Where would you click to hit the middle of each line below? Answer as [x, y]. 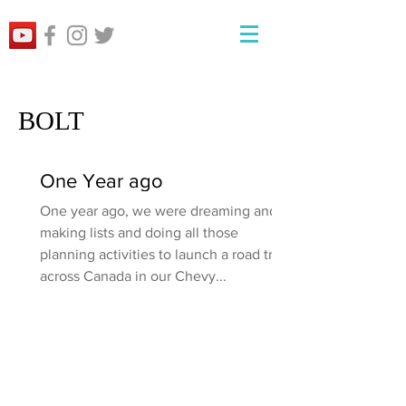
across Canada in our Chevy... [133, 276]
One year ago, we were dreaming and [159, 211]
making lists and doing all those [139, 232]
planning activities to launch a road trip [162, 254]
